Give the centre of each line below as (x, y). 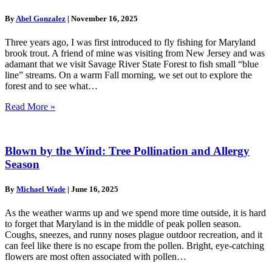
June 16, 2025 (95, 189)
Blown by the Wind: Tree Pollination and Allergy (127, 151)
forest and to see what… (51, 86)
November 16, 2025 (104, 19)
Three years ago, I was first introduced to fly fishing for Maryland (130, 42)
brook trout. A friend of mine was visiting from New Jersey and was (135, 53)
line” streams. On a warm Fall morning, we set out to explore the (128, 75)
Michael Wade (41, 189)
